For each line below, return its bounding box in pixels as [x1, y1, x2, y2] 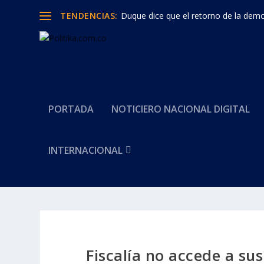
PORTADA [48, 103, 94, 115]
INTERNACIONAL [48, 144, 123, 157]
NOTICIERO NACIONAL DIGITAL [111, 103, 250, 115]
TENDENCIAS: [60, 9, 118, 21]
